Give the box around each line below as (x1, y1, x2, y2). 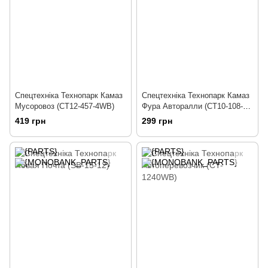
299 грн (142, 115, 172, 126)
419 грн (15, 115, 45, 126)
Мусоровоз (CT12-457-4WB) (15, 101, 114, 111)
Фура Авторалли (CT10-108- (142, 101, 243, 111)
